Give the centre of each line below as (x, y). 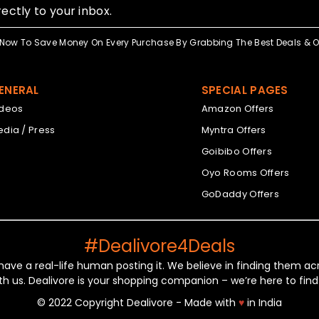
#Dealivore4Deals (159, 246)
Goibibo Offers (237, 151)
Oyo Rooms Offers (245, 172)
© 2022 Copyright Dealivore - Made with (138, 302)
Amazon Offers (237, 108)
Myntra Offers (234, 130)
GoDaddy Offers (240, 194)
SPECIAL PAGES (245, 90)
